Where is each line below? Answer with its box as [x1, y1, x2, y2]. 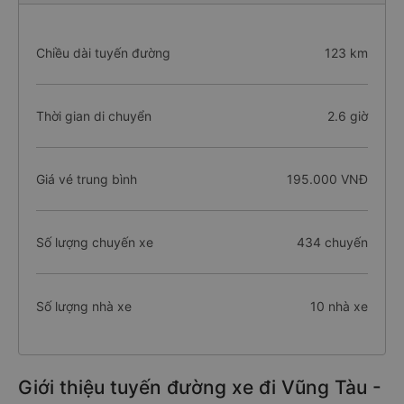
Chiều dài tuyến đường [36, 45, 170, 60]
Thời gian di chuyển [36, 108, 151, 124]
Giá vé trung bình [36, 171, 137, 187]
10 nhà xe [309, 298, 368, 314]
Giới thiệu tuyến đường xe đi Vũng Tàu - [18, 376, 381, 399]
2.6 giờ [326, 108, 368, 124]
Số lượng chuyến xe [36, 234, 153, 250]
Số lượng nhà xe [36, 298, 132, 314]
